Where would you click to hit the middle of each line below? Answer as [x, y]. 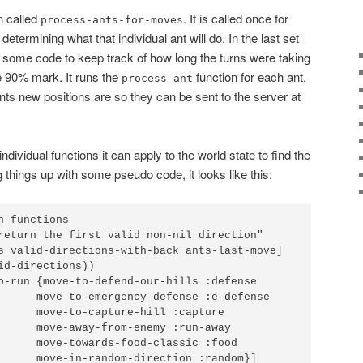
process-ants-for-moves [112, 20]
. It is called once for [236, 19]
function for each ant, [250, 77]
